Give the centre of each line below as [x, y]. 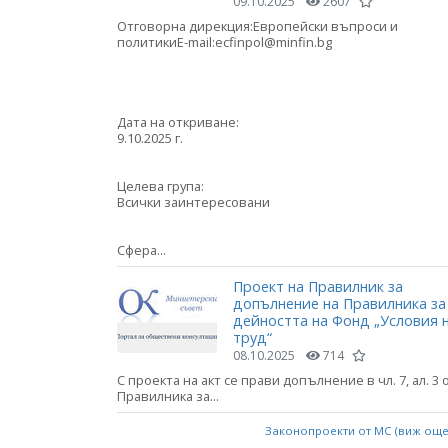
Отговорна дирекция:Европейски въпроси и [257, 25]
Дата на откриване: [178, 121]
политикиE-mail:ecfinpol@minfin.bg [226, 41]
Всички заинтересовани [193, 201]
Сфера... [141, 249]
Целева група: [160, 185]
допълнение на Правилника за [339, 303]
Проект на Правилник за [318, 286]
